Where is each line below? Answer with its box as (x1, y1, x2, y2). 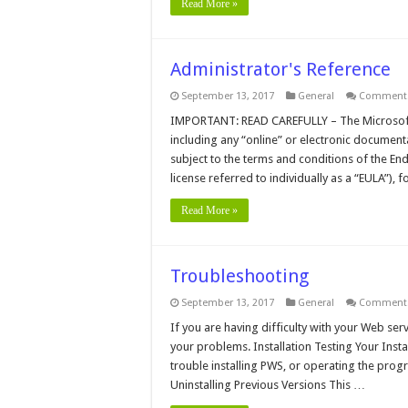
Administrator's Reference (170, 58, 391, 80)
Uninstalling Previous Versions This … (170, 378, 365, 392)
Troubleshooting (170, 265, 309, 287)
